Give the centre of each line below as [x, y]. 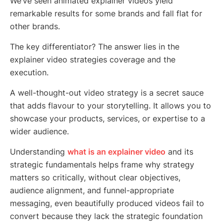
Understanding [39, 152]
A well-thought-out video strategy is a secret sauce [107, 93]
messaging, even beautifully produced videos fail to [107, 203]
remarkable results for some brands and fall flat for [106, 14]
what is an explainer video [116, 152]
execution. [29, 73]
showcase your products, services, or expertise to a [108, 119]
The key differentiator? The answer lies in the [95, 47]
